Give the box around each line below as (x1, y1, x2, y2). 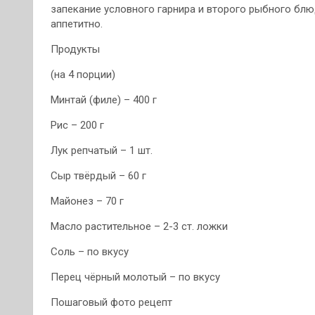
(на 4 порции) (51, 67, 115, 81)
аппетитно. (51, 17, 103, 30)
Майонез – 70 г (51, 194, 124, 207)
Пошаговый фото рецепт (51, 295, 172, 309)
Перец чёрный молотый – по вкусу (51, 270, 220, 283)
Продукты (51, 42, 100, 56)
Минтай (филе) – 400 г (51, 93, 157, 106)
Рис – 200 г (51, 118, 104, 131)
